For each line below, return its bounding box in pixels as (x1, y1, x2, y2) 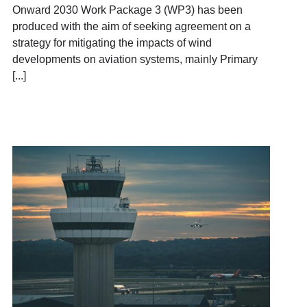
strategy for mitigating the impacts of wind (12, 36, 212, 49)
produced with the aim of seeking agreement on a (12, 20, 251, 32)
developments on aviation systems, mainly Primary (12, 53, 258, 65)
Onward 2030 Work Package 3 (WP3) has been (12, 3, 243, 16)
